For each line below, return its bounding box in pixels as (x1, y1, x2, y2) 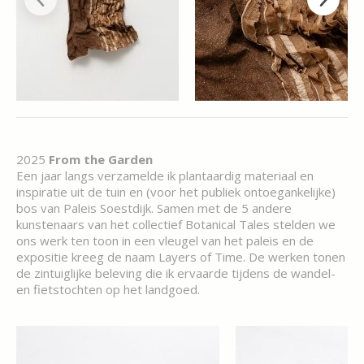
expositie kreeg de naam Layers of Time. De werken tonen (16, 249, 345, 265)
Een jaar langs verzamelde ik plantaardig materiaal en (16, 167, 314, 184)
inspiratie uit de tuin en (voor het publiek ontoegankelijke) (16, 184, 336, 200)
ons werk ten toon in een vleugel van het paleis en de (16, 232, 314, 249)
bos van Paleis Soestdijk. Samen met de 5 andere (16, 200, 292, 216)
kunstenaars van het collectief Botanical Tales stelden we (16, 216, 336, 232)
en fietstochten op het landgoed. (16, 281, 200, 297)
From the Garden (49, 151, 153, 167)
